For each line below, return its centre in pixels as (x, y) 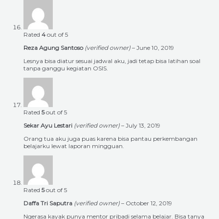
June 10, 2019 (155, 48)
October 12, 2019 (149, 203)
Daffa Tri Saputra (49, 203)
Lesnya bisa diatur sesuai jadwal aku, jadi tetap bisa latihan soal (112, 61)
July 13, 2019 (143, 126)
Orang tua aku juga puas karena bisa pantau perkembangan (110, 139)
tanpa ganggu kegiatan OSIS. (66, 68)
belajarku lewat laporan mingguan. (74, 146)
